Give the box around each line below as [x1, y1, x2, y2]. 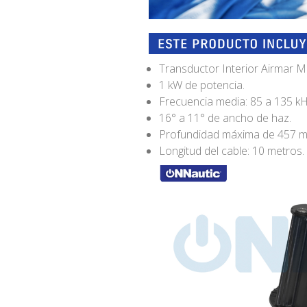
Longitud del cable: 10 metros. [158, 143, 304, 159]
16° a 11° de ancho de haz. [158, 110, 291, 126]
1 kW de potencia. [158, 77, 245, 93]
